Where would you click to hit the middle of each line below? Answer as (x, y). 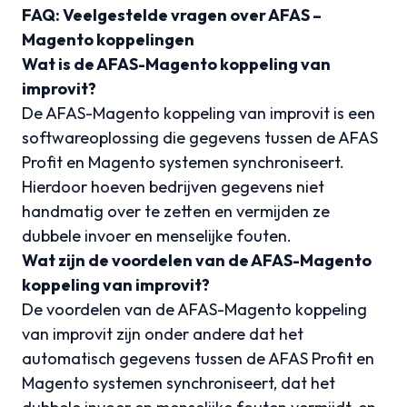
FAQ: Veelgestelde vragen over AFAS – (172, 15)
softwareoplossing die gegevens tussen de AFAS (200, 138)
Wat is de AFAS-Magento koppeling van (176, 65)
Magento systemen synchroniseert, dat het (179, 383)
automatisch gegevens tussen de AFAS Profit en (198, 359)
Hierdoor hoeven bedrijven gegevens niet (173, 187)
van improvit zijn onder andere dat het (163, 334)
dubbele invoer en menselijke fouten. (157, 236)
